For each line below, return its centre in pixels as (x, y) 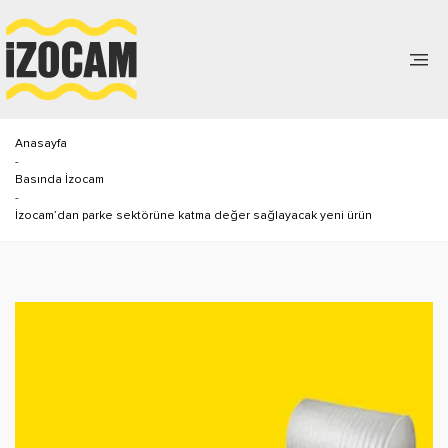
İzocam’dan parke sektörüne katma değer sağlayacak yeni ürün (193, 215)
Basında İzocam (59, 179)
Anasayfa (41, 143)
